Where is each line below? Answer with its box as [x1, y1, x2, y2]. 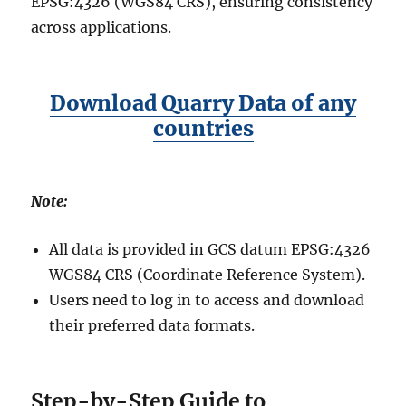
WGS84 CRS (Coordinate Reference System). [49, 266, 366, 285]
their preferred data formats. [49, 316, 256, 335]
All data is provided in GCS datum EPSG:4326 [49, 240, 372, 259]
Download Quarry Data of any [50, 90, 356, 117]
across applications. [31, 18, 172, 37]
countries [152, 115, 254, 142]
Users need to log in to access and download [49, 291, 365, 310]
